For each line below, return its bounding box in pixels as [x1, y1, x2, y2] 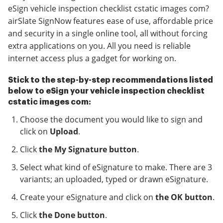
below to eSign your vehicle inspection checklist [8, 87, 205, 95]
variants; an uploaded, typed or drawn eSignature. [20, 174, 208, 185]
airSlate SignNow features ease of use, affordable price [8, 15, 213, 26]
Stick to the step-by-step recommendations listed [8, 76, 213, 84]
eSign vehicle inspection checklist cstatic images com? [8, 3, 209, 14]
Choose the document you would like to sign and [20, 114, 203, 125]
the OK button [155, 192, 213, 203]
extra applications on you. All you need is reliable [8, 40, 191, 51]
